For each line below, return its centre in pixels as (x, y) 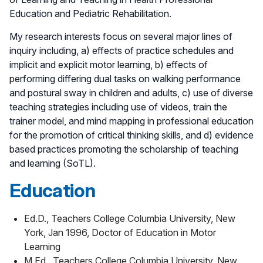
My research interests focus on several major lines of (121, 36)
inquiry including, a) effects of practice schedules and (122, 50)
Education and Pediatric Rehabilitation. (90, 13)
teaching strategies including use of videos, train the (118, 107)
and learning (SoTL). (53, 163)
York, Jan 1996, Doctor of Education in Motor (120, 232)
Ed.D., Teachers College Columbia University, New (130, 218)
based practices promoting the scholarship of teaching (124, 149)
